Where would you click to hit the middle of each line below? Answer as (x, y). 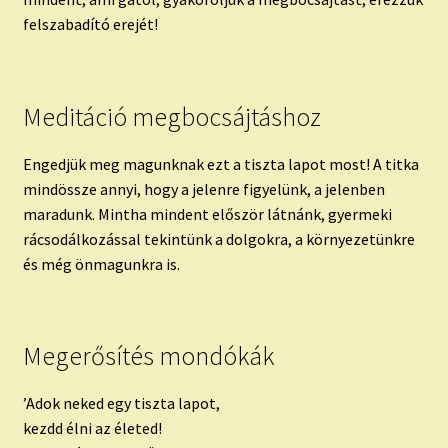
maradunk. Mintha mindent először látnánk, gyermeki (207, 213)
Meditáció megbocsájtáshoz (171, 116)
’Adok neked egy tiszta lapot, (121, 402)
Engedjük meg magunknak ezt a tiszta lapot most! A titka (220, 163)
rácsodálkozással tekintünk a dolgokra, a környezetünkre (218, 238)
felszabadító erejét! (90, 24)
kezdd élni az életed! (92, 427)
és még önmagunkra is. (101, 263)
